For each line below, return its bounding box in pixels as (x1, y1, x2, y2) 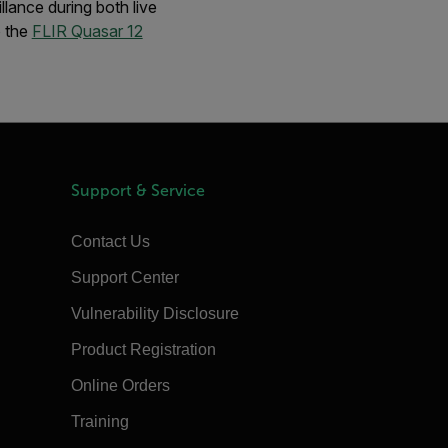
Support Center (70, 269, 179, 286)
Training (70, 413, 129, 430)
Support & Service (70, 182, 205, 199)
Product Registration (70, 341, 216, 358)
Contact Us (70, 233, 150, 250)
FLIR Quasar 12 (31, 21, 143, 41)
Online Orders (70, 377, 170, 394)
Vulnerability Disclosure (70, 305, 239, 322)
